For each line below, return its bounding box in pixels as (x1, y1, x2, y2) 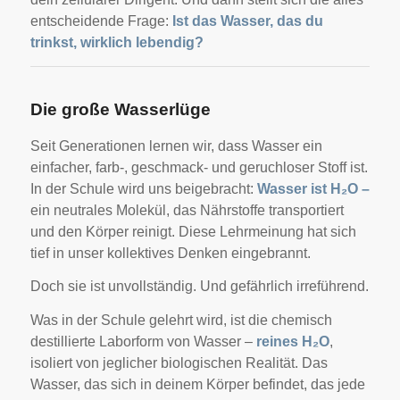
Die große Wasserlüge (29, 100, 211, 120)
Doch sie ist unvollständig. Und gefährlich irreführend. (29, 279, 369, 295)
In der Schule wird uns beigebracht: (29, 180, 257, 196)
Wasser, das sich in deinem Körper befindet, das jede (29, 376, 365, 392)
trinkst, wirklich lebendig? (29, 35, 204, 51)
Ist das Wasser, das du (171, 13, 323, 29)
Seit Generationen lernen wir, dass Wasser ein (29, 137, 322, 154)
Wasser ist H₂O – (256, 180, 370, 196)
